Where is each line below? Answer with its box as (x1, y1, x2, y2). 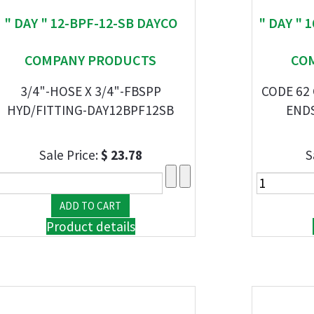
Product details (46, 218, 135, 235)
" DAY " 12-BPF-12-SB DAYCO (4, 14, 177, 32)
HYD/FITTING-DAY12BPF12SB (7, 102, 174, 118)
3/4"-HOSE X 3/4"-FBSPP (20, 83, 161, 100)
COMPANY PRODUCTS (25, 51, 156, 69)
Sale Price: (39, 146, 101, 163)
